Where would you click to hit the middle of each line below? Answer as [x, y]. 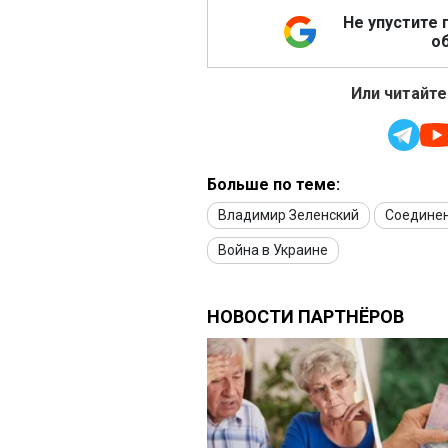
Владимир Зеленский [288, 215]
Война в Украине [273, 250]
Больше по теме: [273, 185]
